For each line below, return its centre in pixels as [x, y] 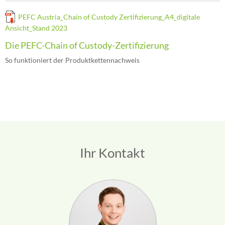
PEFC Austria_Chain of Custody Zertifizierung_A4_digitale [109, 17]
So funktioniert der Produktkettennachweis [72, 60]
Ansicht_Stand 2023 [36, 28]
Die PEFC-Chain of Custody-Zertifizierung [87, 45]
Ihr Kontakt [113, 153]
